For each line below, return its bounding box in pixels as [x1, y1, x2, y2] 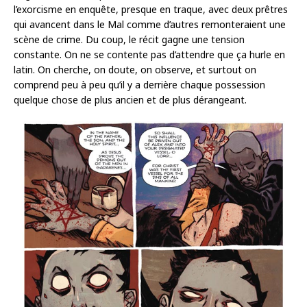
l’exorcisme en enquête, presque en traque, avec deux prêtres [14, 3, 288, 16]
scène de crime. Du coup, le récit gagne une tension [14, 33, 245, 47]
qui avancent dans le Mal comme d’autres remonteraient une [14, 18, 286, 32]
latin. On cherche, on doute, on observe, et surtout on [14, 63, 256, 77]
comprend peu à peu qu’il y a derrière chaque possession [14, 78, 265, 92]
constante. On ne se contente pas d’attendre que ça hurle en [14, 48, 285, 62]
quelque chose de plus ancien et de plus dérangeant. [14, 93, 247, 107]
